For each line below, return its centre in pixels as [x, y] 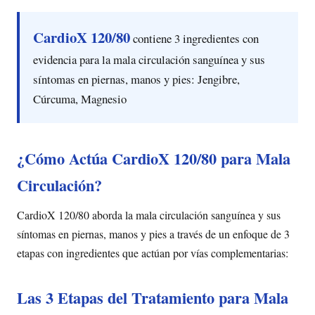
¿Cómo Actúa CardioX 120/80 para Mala [154, 158]
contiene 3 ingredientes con [195, 39]
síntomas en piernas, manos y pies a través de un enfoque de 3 [153, 234]
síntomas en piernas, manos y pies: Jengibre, [137, 79]
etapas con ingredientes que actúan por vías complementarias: [153, 253]
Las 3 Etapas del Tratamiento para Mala [153, 298]
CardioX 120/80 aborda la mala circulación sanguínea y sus [149, 215]
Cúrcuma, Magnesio [80, 99]
